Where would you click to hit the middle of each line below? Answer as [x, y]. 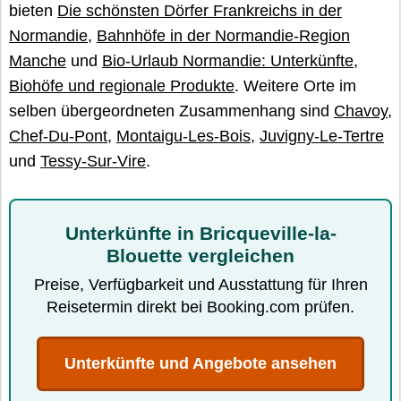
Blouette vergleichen [200, 256]
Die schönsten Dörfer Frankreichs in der [200, 11]
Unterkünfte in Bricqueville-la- [200, 233]
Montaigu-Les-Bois [183, 136]
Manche [38, 61]
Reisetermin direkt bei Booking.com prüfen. [200, 307]
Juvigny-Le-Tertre [322, 136]
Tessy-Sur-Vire [93, 161]
